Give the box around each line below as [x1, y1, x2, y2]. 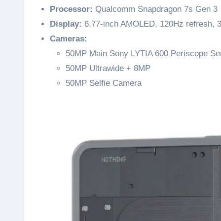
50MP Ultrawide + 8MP [66, 64, 150, 73]
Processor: [50, 4, 93, 14]
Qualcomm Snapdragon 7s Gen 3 [93, 4, 218, 14]
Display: [50, 19, 82, 29]
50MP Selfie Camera [66, 78, 142, 88]
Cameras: [50, 34, 87, 43]
